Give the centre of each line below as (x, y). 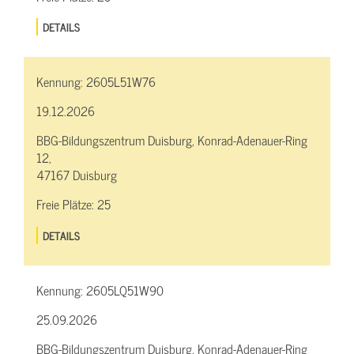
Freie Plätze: (67, 204)
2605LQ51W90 (125, 290)
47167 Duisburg (77, 175)
